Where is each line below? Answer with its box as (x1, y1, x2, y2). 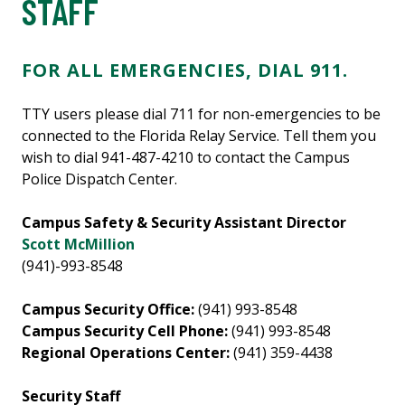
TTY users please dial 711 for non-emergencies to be (22, 104, 381, 125)
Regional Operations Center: (22, 343, 230, 363)
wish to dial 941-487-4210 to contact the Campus (22, 147, 350, 168)
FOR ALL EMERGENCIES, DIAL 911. (22, 58, 348, 83)
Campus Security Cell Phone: (22, 321, 228, 342)
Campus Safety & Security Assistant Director (22, 212, 346, 233)
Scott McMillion (22, 234, 135, 255)
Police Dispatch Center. (22, 169, 177, 190)
